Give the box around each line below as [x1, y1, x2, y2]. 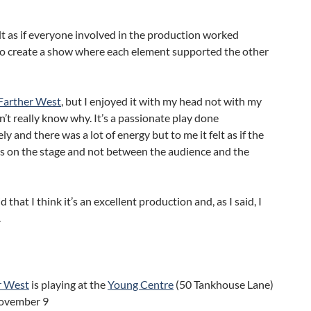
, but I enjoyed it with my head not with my [61, 94, 262, 108]
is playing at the [29, 278, 108, 291]
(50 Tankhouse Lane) [174, 278, 274, 291]
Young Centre [108, 278, 174, 291]
